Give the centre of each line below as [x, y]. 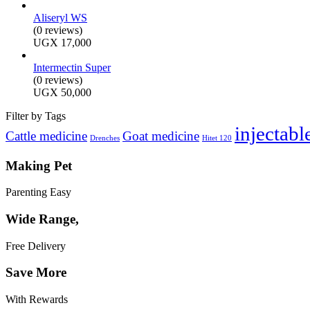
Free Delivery [36, 246]
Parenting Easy [38, 192]
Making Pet [39, 165]
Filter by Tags [36, 116]
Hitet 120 [217, 138]
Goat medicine [161, 136]
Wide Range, [42, 219]
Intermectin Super [72, 67]
